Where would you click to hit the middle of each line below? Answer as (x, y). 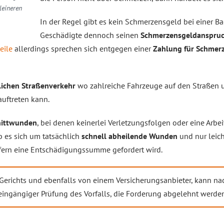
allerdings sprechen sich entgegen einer (83, 48)
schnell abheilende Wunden (129, 136)
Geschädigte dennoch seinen (90, 35)
